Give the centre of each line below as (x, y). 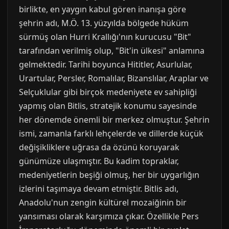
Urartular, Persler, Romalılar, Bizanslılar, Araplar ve (114, 78)
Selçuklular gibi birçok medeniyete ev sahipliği (108, 92)
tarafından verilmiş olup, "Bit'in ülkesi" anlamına (112, 51)
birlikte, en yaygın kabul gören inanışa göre (102, 9)
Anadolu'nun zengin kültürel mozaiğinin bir (103, 202)
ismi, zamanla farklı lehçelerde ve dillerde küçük (111, 133)
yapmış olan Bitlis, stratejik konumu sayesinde (108, 106)
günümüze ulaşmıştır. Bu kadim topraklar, (99, 161)
